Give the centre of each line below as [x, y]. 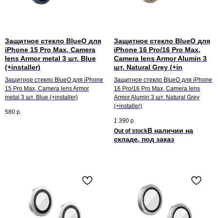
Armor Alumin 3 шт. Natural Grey [157, 98]
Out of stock [131, 131]
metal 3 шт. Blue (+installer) [41, 98]
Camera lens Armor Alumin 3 [160, 59]
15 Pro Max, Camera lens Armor [47, 89]
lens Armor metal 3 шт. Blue [50, 59]
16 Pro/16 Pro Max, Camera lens [157, 89]
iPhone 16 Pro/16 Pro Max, [157, 50]
